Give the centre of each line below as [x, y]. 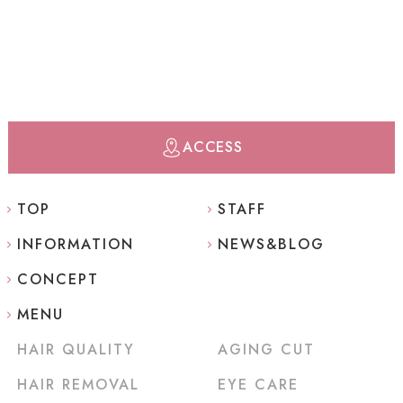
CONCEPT [58, 279]
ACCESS [213, 147]
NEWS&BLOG [271, 244]
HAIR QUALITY [76, 350]
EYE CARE [258, 385]
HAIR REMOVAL [78, 385]
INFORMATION [75, 244]
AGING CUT [266, 350]
